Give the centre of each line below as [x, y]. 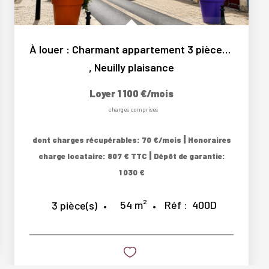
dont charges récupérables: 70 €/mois [107, 140]
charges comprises [133, 109]
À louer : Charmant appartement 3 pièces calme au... [226, 49]
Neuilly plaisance [134, 67]
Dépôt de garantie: [189, 156]
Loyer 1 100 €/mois [131, 93]
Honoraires [209, 140]
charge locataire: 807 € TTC [93, 156]
